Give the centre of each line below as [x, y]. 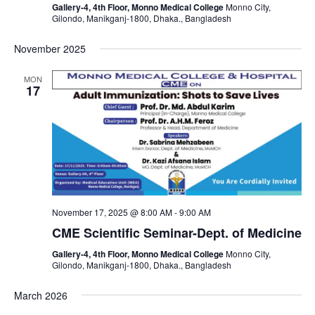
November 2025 [50, 49]
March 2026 [40, 295]
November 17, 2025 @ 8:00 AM [112, 212]
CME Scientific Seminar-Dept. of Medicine [176, 232]
